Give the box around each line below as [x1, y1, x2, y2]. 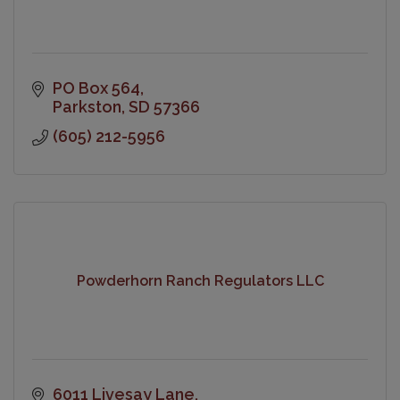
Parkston [52, 96, 121, 116]
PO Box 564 [52, 78, 140, 97]
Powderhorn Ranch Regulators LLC [76, 272, 324, 290]
